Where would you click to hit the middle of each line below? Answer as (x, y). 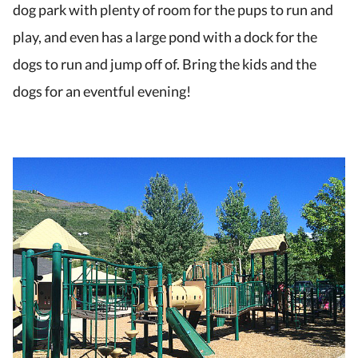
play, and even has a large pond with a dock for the (165, 37)
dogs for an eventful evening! (102, 91)
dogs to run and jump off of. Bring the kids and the (165, 64)
